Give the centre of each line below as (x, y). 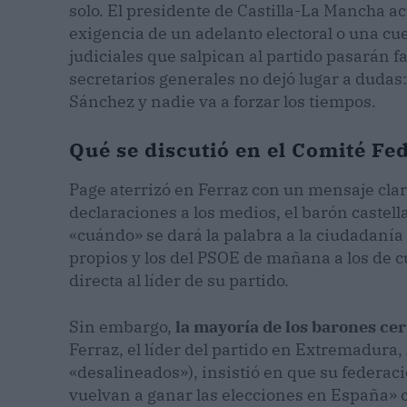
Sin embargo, (122, 327)
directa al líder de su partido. (179, 281)
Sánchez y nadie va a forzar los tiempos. (223, 102)
